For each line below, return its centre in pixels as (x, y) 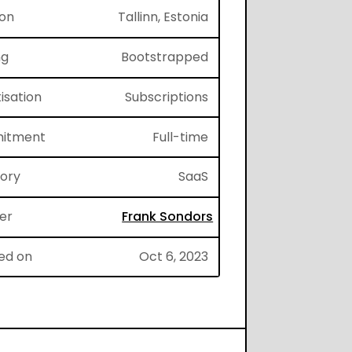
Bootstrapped (165, 57)
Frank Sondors (168, 217)
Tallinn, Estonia (163, 17)
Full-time (181, 137)
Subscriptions (167, 97)
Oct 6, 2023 (174, 257)
